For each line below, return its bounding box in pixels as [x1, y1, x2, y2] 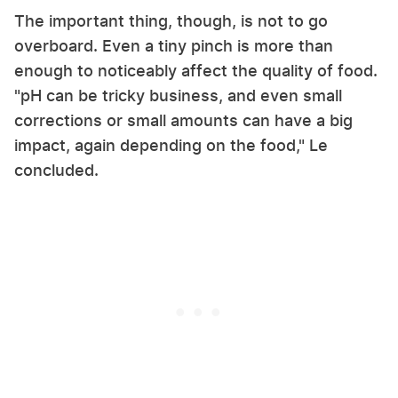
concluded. [14, 161, 99, 180]
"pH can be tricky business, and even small [14, 86, 342, 106]
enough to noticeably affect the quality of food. [14, 61, 378, 81]
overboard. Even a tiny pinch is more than [14, 36, 333, 56]
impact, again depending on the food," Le [14, 136, 328, 155]
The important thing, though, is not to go [14, 12, 328, 31]
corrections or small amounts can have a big [14, 111, 353, 131]
